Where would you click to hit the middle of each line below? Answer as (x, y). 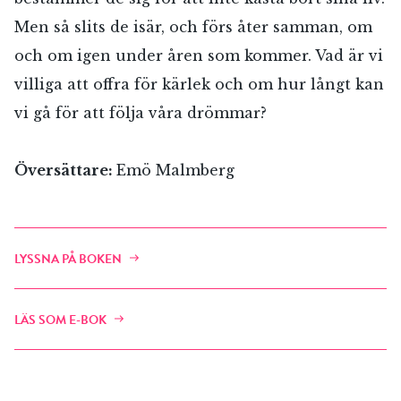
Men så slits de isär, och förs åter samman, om (193, 26)
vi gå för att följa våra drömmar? (141, 112)
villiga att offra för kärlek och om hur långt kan (199, 84)
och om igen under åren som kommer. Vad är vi (199, 55)
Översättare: (65, 170)
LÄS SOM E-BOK (60, 320)
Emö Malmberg (175, 170)
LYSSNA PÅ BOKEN (68, 259)
